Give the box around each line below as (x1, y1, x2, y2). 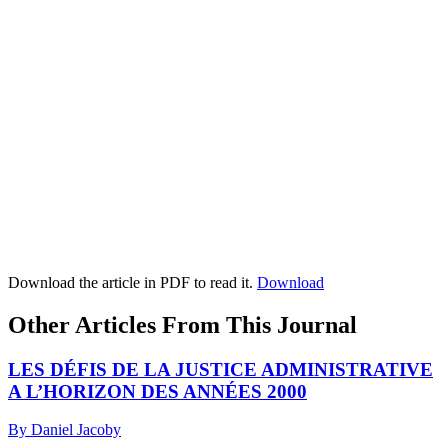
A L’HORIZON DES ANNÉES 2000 (8, 380, 307, 402)
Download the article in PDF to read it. (8, 273, 257, 291)
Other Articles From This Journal (8, 311, 357, 338)
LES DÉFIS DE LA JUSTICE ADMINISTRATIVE (8, 358, 433, 380)
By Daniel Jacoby (8, 421, 121, 439)
